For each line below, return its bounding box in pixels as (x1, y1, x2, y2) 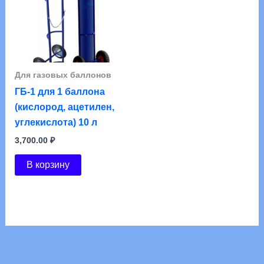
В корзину (26, 160, 70, 170)
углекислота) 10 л (14, 117, 97, 127)
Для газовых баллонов (14, 71, 111, 80)
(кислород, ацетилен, (14, 101, 114, 112)
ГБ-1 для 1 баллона (14, 86, 105, 97)
